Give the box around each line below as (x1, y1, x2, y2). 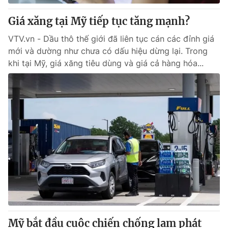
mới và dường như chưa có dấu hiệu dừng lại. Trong (8, 46, 208, 56)
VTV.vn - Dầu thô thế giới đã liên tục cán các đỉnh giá (8, 34, 214, 44)
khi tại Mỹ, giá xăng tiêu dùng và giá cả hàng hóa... (8, 58, 204, 68)
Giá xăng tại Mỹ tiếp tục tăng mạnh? (8, 15, 190, 27)
